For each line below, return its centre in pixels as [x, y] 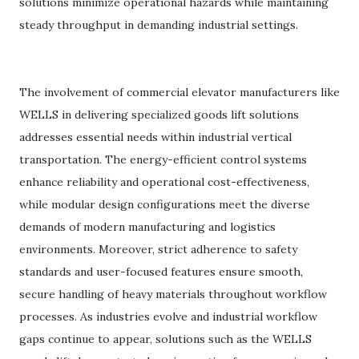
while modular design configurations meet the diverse [165, 204]
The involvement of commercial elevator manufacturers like [179, 92]
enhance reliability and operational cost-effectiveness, [164, 182]
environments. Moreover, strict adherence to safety [158, 249]
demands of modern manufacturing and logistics [147, 227]
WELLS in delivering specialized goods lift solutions [159, 115]
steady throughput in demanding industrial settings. [159, 25]
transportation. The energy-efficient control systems [163, 159]
